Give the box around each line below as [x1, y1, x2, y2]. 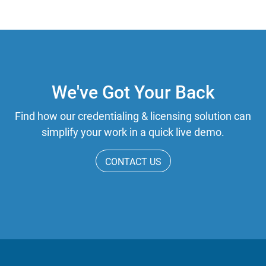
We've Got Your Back [51, 81, 215, 103]
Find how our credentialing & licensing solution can [15, 109, 251, 122]
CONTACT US [104, 156, 161, 167]
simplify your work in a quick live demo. [42, 125, 224, 138]
